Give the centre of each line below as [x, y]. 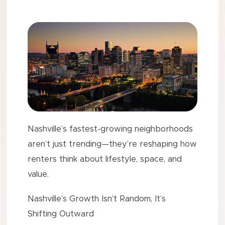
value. [38, 175]
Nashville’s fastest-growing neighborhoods [110, 129]
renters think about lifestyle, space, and [105, 159]
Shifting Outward [61, 214]
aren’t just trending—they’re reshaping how [113, 144]
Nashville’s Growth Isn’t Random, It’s [97, 199]
